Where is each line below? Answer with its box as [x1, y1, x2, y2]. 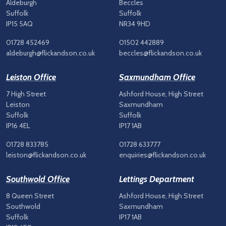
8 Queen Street [6, 191, 54, 201]
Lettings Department [119, 174, 194, 185]
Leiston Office [6, 72, 56, 83]
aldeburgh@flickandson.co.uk [6, 48, 95, 58]
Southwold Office [6, 174, 70, 185]
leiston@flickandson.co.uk [6, 150, 86, 160]
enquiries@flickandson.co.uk [119, 150, 206, 160]
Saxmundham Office [119, 72, 195, 83]
